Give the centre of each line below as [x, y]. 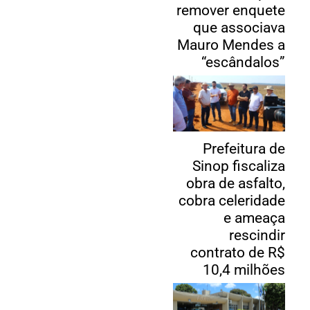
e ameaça [255, 218]
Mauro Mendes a [231, 45]
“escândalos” [244, 63]
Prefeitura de [244, 149]
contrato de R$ [238, 253]
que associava [239, 28]
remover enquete [231, 11]
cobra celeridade [232, 201]
